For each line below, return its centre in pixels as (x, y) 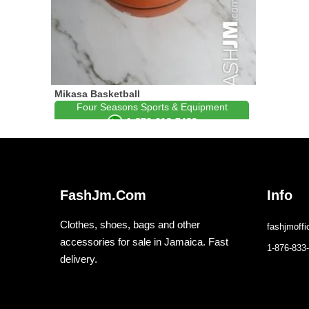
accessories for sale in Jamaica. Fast (144, 242)
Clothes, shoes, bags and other (130, 225)
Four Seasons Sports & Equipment (152, 107)
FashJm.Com (103, 195)
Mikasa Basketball (97, 94)
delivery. (79, 259)
